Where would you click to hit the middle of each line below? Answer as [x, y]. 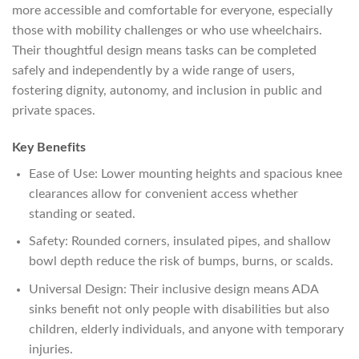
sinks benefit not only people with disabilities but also [179, 309]
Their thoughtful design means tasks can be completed [164, 50]
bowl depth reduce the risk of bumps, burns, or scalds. [181, 262]
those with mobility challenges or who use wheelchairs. [167, 30]
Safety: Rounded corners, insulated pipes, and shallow [179, 242]
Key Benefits [49, 147]
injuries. [50, 349]
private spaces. [54, 110]
